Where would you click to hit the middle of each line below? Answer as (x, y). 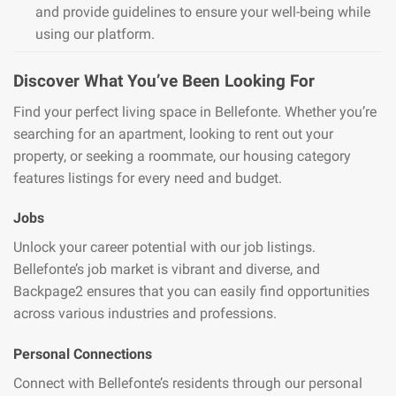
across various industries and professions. (145, 314)
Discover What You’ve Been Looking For (164, 80)
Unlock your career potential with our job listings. (164, 247)
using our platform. (95, 34)
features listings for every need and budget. (148, 178)
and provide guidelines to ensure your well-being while (203, 12)
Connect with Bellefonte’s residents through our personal (188, 384)
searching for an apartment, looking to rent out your (173, 133)
